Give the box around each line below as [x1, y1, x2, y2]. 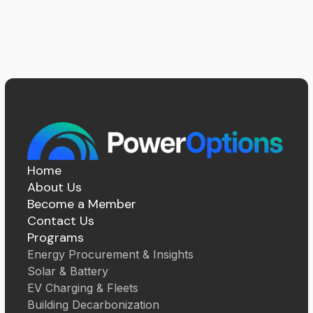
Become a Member [27, 195, 136, 212]
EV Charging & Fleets [27, 280, 138, 295]
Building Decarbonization [27, 297, 159, 312]
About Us [27, 178, 82, 196]
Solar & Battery [27, 263, 108, 278]
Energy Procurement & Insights [27, 247, 194, 261]
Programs [27, 228, 84, 246]
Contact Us [27, 212, 94, 229]
